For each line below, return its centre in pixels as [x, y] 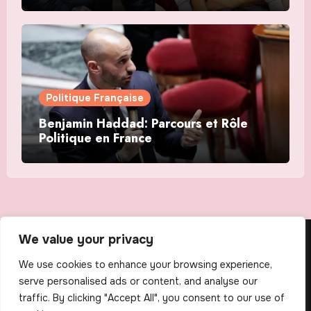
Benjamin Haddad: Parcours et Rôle [143, 124]
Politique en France [95, 138]
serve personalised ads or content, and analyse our [138, 281]
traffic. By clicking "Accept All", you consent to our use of [152, 298]
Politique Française [94, 98]
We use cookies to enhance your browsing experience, [145, 264]
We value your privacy [86, 239]
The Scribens [155, 255]
